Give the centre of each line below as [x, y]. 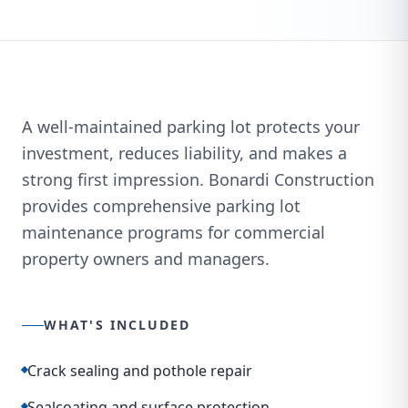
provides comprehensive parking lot [161, 206]
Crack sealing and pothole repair [140, 371]
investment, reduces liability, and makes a [184, 153]
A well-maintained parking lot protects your [191, 127]
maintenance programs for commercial [173, 232]
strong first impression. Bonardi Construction [198, 179]
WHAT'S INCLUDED [117, 325]
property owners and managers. [146, 259]
